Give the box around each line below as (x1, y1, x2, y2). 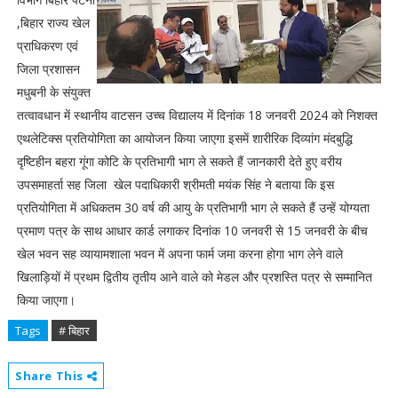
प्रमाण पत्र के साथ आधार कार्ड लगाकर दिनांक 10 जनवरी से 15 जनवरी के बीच (16, 222, 368, 239)
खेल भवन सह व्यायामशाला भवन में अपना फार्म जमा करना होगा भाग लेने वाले (16, 245, 343, 262)
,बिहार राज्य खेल (16, 14, 90, 31)
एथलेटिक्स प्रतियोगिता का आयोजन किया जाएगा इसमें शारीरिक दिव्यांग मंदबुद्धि (16, 130, 353, 147)
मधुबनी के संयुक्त (16, 84, 91, 100)
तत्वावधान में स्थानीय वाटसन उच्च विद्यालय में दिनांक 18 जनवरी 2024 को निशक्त (16, 107, 378, 123)
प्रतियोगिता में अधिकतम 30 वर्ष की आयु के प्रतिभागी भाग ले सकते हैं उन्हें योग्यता (16, 199, 370, 216)
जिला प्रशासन (16, 60, 80, 77)
